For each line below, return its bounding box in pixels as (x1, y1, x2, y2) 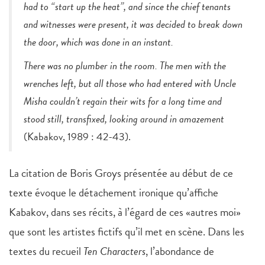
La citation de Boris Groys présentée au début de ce (9, 164, 233, 182)
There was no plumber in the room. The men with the (24, 57, 226, 74)
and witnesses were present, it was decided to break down (24, 16, 243, 33)
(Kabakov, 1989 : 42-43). (24, 128, 131, 145)
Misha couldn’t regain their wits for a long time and (24, 93, 222, 109)
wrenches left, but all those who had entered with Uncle (24, 75, 236, 92)
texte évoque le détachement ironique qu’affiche (9, 184, 218, 202)
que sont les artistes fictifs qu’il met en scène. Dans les (9, 223, 244, 241)
